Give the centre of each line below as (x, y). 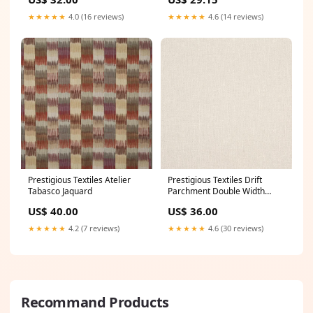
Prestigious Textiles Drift (215, 180)
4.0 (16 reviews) (95, 16)
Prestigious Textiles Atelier (79, 180)
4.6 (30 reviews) (235, 228)
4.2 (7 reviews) (93, 228)
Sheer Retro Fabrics (206, 202)
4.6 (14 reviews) (235, 16)
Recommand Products (95, 302)
